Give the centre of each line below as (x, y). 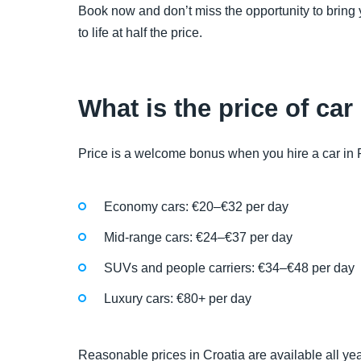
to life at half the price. (140, 33)
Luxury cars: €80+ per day (178, 299)
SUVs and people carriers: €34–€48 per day (229, 268)
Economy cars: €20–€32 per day (196, 206)
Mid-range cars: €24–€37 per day (198, 237)
